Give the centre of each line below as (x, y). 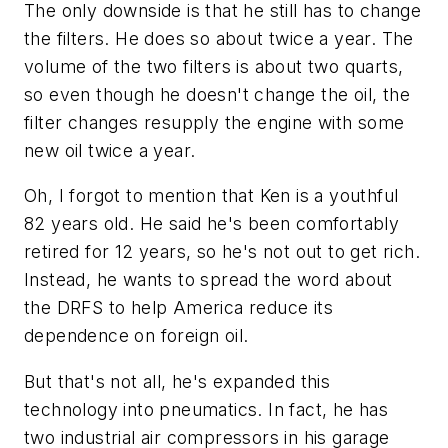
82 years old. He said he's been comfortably (212, 224)
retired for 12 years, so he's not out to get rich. (222, 252)
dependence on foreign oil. (136, 336)
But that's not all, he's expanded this (177, 381)
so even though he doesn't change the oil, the (217, 94)
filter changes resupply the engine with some (214, 122)
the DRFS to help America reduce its (178, 308)
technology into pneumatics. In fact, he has (206, 409)
